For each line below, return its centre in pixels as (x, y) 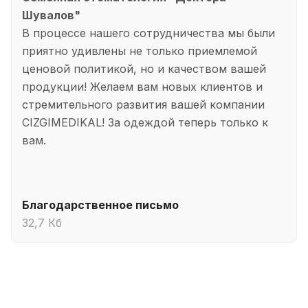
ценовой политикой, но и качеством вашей (144, 68)
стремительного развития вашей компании (143, 104)
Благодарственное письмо (100, 205)
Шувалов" (51, 15)
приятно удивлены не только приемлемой (140, 51)
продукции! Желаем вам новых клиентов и (142, 86)
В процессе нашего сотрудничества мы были (148, 33)
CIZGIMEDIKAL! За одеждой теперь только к (145, 122)
